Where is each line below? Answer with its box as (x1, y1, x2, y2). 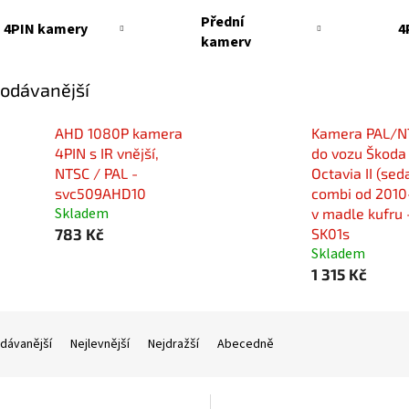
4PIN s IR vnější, (55, 144, 159, 163)
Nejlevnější (70, 335, 130, 354)
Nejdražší (148, 335, 199, 354)
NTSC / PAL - (55, 164, 138, 183)
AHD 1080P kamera (55, 124, 183, 142)
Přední (200, 12, 244, 33)
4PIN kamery (4, 19, 89, 40)
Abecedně (217, 335, 274, 354)
